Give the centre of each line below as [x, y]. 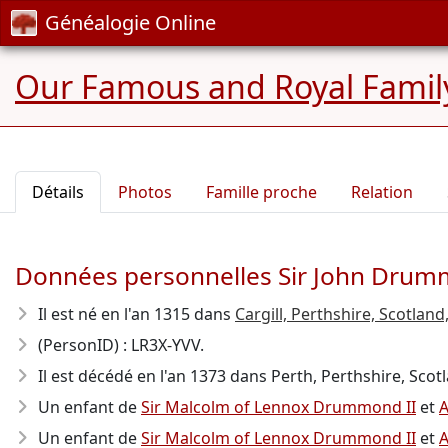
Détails [58, 192]
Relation [382, 192]
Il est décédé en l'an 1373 [132, 376]
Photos [145, 192]
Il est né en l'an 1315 [114, 314]
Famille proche [261, 192]
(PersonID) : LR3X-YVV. [121, 345]
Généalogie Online [130, 22]
